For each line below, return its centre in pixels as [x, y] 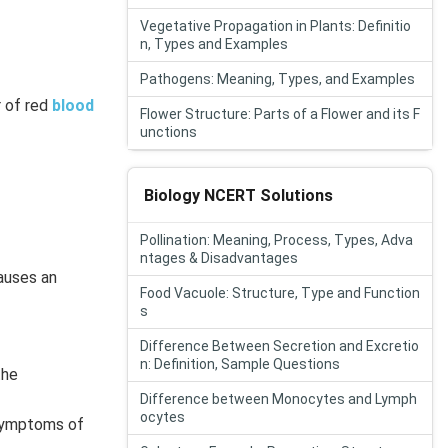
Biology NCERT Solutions [238, 195]
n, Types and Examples [214, 44]
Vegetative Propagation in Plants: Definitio [275, 26]
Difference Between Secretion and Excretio [279, 346]
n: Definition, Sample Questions [240, 364]
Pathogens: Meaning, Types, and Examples [277, 79]
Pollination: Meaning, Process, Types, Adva [276, 240]
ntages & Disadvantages [219, 258]
